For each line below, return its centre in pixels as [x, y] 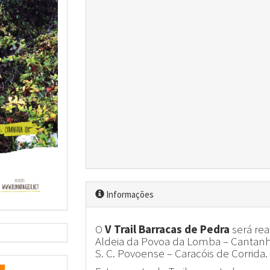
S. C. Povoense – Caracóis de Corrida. [181, 253]
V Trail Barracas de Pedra [168, 229]
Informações [129, 194]
